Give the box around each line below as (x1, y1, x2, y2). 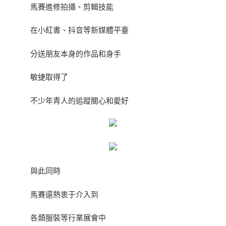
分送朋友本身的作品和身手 (30, 47, 121, 59)
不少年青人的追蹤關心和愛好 (30, 94, 129, 105)
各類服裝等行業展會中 (30, 212, 106, 223)
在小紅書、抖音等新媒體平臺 (30, 24, 129, 35)
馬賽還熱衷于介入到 (30, 188, 98, 199)
